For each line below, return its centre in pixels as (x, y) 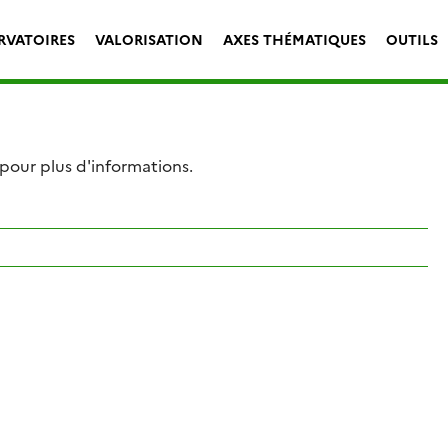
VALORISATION (149, 38)
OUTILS (412, 38)
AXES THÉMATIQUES (294, 38)
